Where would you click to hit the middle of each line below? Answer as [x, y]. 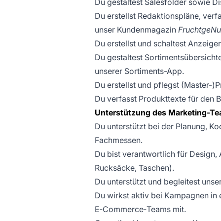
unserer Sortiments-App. [139, 71]
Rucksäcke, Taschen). [134, 168]
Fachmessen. [119, 140]
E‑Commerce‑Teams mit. [140, 209]
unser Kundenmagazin [136, 30]
